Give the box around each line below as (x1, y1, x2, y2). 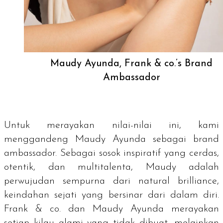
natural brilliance (138, 176, 217, 186)
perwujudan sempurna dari (4, 176, 138, 186)
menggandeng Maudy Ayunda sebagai (4, 134, 193, 144)
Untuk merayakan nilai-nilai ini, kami (4, 120, 219, 130)
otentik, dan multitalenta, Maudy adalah (4, 162, 219, 172)
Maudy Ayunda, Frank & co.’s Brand (50, 58, 213, 69)
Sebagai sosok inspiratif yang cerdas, (57, 148, 219, 158)
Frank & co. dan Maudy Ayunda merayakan (4, 204, 219, 214)
